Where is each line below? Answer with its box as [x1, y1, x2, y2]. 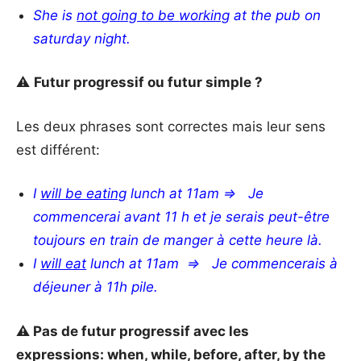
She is [33, 6, 77, 23]
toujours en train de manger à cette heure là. [33, 232, 323, 249]
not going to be [77, 6, 180, 23]
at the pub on [230, 6, 322, 23]
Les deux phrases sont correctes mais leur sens [16, 118, 326, 135]
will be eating [40, 185, 127, 202]
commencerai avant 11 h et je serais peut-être [33, 209, 330, 226]
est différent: [16, 141, 100, 158]
